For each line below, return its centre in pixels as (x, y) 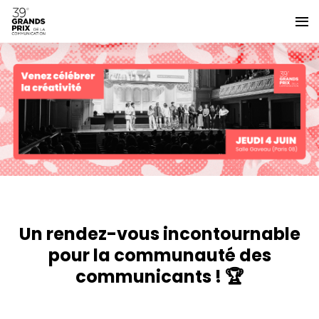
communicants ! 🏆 (159, 276)
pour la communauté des (159, 255)
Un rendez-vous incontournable (159, 234)
